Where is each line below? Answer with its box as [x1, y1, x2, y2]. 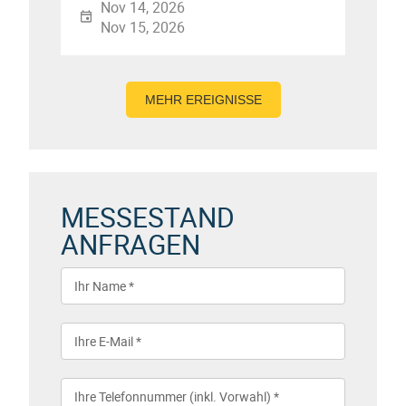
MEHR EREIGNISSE [144, 92, 262, 107]
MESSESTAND [61, 198, 235, 236]
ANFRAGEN [61, 226, 200, 263]
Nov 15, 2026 [101, 17, 185, 37]
